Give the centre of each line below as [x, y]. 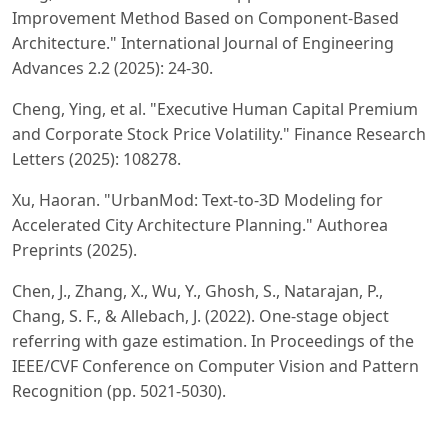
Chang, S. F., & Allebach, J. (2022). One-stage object [200, 315]
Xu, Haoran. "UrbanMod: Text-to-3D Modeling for [197, 199]
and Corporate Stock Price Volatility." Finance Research [219, 133]
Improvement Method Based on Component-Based [205, 17]
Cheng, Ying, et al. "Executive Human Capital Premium [215, 108]
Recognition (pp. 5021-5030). [119, 390]
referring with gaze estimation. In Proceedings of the [213, 340]
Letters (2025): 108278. [96, 158]
